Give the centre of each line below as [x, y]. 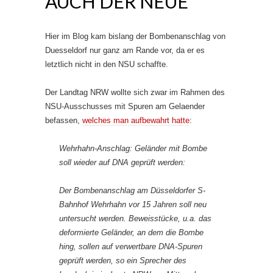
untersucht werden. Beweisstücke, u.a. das [135, 218]
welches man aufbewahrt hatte [136, 120]
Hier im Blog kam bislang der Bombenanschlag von [135, 36]
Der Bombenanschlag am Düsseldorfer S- [132, 190]
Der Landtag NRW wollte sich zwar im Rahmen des [135, 92]
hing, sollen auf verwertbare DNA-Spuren [131, 246]
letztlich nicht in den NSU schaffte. [107, 64]
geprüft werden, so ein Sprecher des [123, 261]
